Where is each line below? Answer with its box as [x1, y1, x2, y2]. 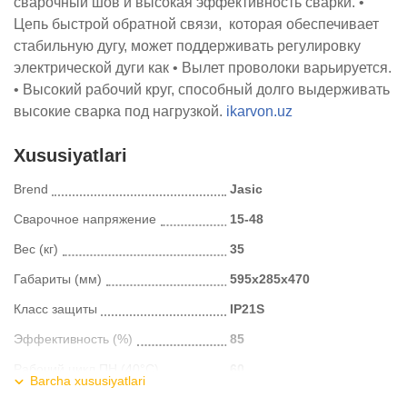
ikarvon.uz [226, 103, 293, 119]
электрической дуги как [14, 59, 169, 75]
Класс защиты [14, 301, 97, 316]
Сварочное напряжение [14, 211, 156, 226]
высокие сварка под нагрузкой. [14, 103, 223, 119]
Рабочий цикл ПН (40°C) [14, 361, 159, 376]
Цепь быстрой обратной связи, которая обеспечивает [14, 15, 379, 32]
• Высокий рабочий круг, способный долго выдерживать [14, 81, 390, 97]
